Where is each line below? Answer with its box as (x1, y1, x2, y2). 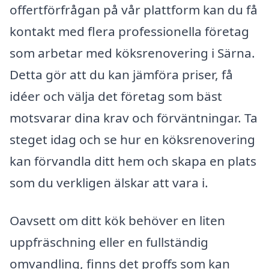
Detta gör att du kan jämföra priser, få (10, 65, 233, 83)
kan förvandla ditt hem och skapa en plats (10, 152, 256, 169)
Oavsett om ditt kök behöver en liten (10, 212, 225, 229)
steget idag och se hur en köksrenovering (10, 130, 255, 148)
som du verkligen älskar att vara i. (10, 174, 208, 191)
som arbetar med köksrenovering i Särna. (10, 44, 255, 61)
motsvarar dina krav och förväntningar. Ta (10, 109, 258, 126)
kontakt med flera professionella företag (10, 22, 249, 40)
